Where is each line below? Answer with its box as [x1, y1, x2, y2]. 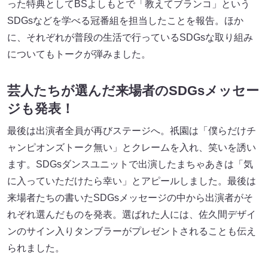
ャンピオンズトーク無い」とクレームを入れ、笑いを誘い [7, 142, 256, 153]
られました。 [7, 242, 65, 253]
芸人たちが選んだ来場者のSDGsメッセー [7, 83, 259, 98]
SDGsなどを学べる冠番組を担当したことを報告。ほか [7, 15, 243, 26]
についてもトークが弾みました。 [7, 48, 151, 59]
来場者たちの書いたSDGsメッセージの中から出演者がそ [7, 192, 253, 203]
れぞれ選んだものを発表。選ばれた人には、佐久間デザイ [7, 209, 256, 220]
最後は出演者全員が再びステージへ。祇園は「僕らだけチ [7, 125, 256, 136]
